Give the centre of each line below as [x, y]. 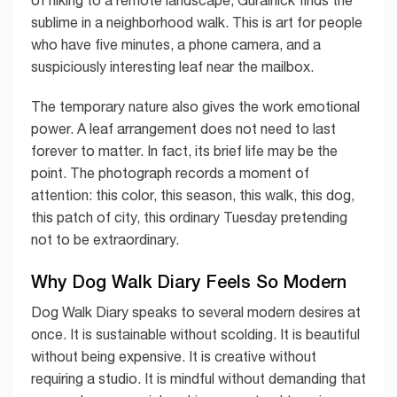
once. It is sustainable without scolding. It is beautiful [195, 335]
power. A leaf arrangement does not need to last [183, 129]
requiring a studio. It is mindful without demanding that [198, 379]
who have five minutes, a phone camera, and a [176, 44]
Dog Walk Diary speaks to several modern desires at [196, 312]
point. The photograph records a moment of [170, 173]
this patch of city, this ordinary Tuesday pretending [189, 218]
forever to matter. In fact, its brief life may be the [184, 151]
